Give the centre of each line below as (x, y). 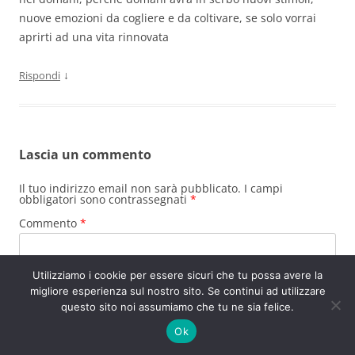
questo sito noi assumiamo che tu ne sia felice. (177, 307)
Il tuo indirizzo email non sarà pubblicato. (130, 189)
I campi (263, 189)
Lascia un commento (85, 155)
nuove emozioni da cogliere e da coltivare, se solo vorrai (168, 18)
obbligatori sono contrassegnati (105, 200)
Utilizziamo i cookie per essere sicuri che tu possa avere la (177, 275)
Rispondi (40, 76)
